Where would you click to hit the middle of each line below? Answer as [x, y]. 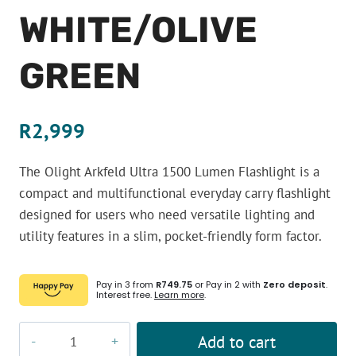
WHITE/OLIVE [138, 30]
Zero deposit [294, 284]
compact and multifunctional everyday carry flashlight [175, 193]
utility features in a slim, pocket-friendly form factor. [170, 236]
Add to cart [237, 342]
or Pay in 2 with [228, 284]
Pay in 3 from [126, 284]
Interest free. [125, 295]
